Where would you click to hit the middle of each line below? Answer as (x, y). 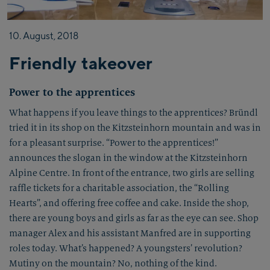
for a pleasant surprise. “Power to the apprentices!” (114, 143)
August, (39, 36)
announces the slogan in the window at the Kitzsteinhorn (128, 158)
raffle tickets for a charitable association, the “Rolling (119, 188)
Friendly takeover (81, 63)
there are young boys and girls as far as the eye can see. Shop (134, 218)
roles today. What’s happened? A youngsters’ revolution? (126, 248)
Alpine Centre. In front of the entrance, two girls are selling (132, 173)
